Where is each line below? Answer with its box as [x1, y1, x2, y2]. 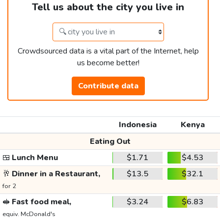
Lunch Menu [10, 152, 58, 164]
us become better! [77, 57, 139, 69]
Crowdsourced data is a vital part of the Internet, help [17, 46, 199, 57]
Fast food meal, [10, 196, 71, 208]
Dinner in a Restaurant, [10, 168, 100, 180]
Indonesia [118, 119, 157, 131]
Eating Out [89, 136, 131, 147]
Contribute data [78, 81, 138, 92]
